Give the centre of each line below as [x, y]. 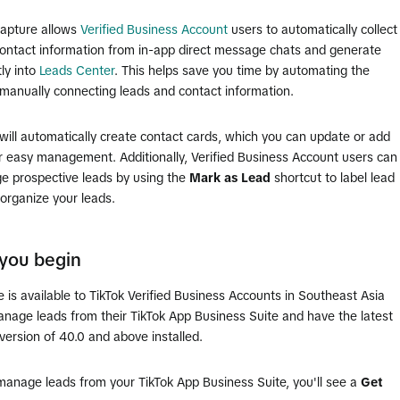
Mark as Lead [230, 178]
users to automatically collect [312, 29]
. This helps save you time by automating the [242, 71]
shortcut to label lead [333, 178]
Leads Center [77, 71]
